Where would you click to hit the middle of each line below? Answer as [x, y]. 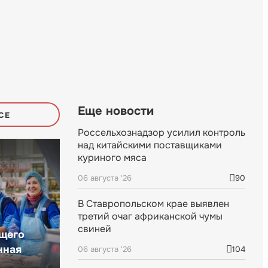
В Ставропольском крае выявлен [153, 204]
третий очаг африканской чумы [150, 217]
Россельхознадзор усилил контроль [162, 133]
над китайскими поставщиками [150, 145]
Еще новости [116, 111]
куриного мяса [112, 158]
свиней [95, 229]
